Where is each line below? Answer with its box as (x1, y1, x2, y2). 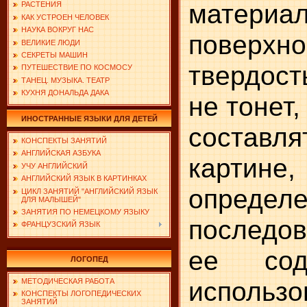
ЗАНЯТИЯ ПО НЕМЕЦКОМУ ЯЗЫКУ (21, 207, 149, 216)
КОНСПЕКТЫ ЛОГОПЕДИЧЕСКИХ (21, 289, 141, 298)
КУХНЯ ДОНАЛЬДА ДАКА (21, 88, 109, 97)
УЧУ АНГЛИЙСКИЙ (21, 161, 88, 170)
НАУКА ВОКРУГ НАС (21, 25, 94, 34)
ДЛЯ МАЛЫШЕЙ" (21, 195, 81, 204)
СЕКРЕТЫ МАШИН (21, 50, 88, 59)
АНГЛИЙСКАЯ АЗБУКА (21, 149, 101, 158)
